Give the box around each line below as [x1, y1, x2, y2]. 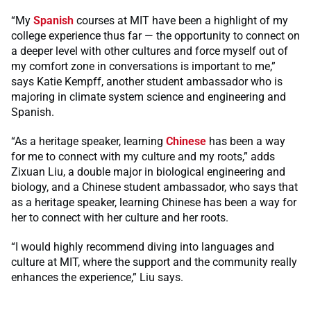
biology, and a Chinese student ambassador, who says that [11, 180, 298, 194]
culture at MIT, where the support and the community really [11, 255, 297, 269]
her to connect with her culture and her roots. [11, 210, 228, 224]
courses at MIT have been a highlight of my [74, 13, 288, 27]
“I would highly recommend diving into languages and [11, 239, 274, 253]
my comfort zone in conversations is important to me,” [11, 59, 276, 73]
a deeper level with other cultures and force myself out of [11, 44, 288, 58]
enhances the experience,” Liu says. [11, 270, 183, 284]
